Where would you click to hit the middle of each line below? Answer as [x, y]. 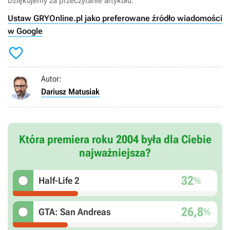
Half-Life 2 [59, 181]
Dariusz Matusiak [70, 92]
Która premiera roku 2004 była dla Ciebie [115, 140]
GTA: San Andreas [75, 212]
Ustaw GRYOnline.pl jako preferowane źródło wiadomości [115, 18]
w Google [25, 31]
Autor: [51, 79]
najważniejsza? [115, 153]
